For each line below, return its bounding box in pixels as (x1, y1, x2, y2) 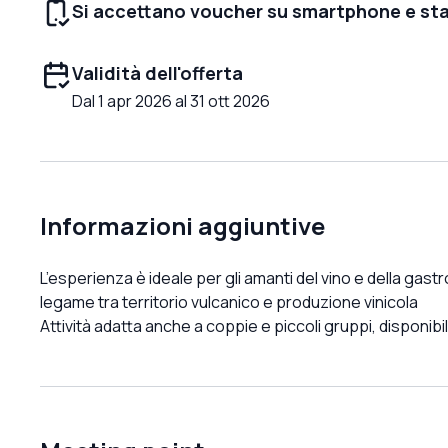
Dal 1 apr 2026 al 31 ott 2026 (72, 89, 270, 112)
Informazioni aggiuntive (40, 208, 325, 242)
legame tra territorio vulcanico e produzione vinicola (40, 290, 418, 313)
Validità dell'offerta (72, 60, 243, 85)
